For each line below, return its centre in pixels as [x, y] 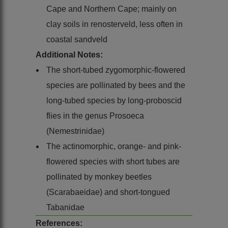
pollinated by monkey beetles [99, 177]
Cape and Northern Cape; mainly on [111, 9]
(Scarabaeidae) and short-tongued [108, 192]
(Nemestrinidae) [75, 131]
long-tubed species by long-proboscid [114, 100]
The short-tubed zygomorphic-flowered [116, 70]
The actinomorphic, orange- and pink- [114, 146]
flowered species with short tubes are [113, 161]
